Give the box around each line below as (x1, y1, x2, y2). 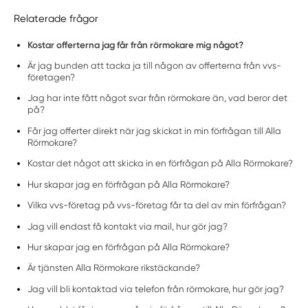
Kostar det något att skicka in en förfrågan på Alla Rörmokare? (27, 158, 294, 169)
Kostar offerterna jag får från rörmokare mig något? (27, 38, 244, 50)
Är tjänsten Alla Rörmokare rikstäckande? (27, 263, 201, 274)
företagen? (27, 71, 76, 82)
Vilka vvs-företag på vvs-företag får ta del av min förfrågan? (27, 200, 287, 211)
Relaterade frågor (14, 12, 99, 25)
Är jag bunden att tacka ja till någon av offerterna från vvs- (27, 60, 282, 71)
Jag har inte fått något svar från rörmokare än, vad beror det (27, 93, 288, 104)
